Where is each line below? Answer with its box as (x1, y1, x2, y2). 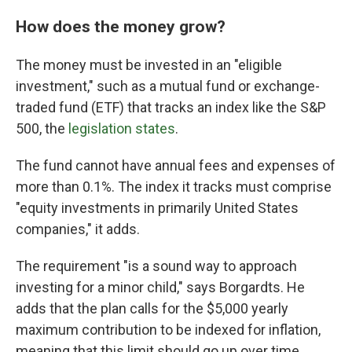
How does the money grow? (16, 16, 225, 36)
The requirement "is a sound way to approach (16, 258, 297, 274)
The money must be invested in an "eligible (16, 57, 282, 73)
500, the (16, 120, 68, 137)
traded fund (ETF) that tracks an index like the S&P (16, 99, 326, 115)
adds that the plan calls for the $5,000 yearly (16, 300, 288, 317)
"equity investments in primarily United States (16, 200, 299, 216)
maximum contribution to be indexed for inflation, (16, 321, 321, 338)
